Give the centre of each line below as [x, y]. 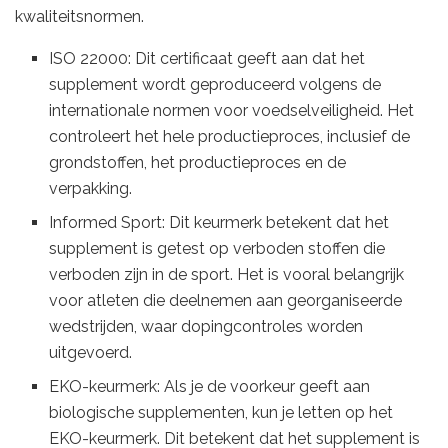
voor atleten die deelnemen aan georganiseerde [226, 301]
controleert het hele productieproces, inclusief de [230, 137]
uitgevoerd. [91, 353]
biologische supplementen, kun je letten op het [221, 413]
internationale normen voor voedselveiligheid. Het [232, 111]
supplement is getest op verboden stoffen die [217, 249]
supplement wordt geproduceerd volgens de [215, 85]
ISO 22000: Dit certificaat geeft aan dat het [207, 59]
